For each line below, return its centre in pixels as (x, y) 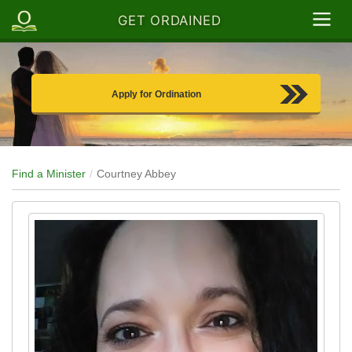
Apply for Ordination (156, 95)
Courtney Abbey (136, 174)
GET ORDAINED (170, 21)
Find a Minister (49, 174)
